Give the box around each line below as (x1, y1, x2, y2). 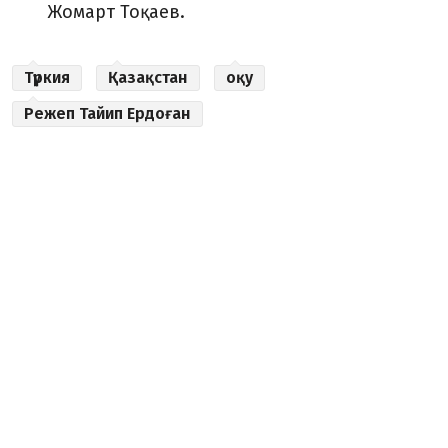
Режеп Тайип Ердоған (24, 104, 191, 123)
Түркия (24, 68, 70, 87)
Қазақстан (108, 68, 188, 87)
